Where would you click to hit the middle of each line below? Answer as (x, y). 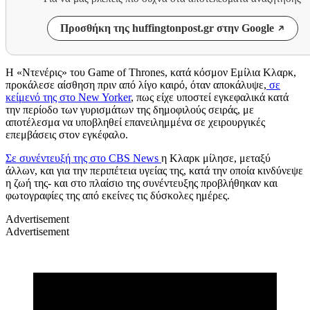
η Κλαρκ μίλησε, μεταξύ (216, 158)
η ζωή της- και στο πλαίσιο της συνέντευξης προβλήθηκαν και (142, 183)
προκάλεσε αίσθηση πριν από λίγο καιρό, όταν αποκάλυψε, (136, 84)
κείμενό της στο (42, 97)
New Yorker (104, 97)
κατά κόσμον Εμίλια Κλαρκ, (233, 72)
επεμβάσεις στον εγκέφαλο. (67, 134)
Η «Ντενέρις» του (47, 72)
